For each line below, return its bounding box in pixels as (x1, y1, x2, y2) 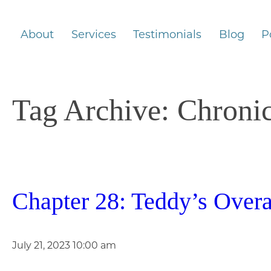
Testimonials (133, 27, 202, 41)
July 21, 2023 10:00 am (12, 238, 116, 252)
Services (71, 27, 116, 41)
